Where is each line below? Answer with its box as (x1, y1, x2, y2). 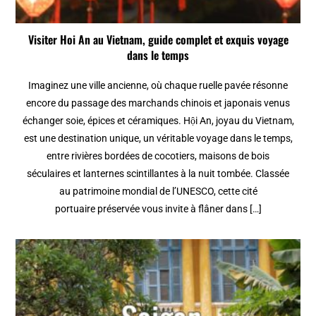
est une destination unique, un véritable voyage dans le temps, (23, 133, 293, 145)
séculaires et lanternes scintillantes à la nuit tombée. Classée (27, 168, 289, 180)
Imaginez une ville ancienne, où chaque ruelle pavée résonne (28, 80, 288, 92)
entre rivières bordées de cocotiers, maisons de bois (47, 150, 269, 162)
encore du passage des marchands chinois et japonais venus (26, 97, 290, 109)
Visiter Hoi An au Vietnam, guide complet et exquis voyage (28, 31, 288, 49)
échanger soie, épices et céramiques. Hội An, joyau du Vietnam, (22, 115, 294, 127)
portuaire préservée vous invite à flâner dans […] (54, 203, 262, 215)
